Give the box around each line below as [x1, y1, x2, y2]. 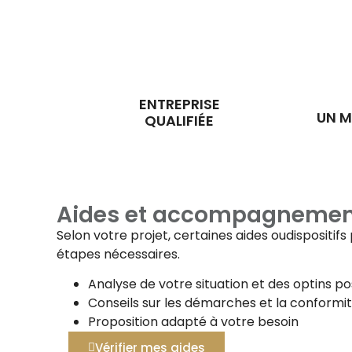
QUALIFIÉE [145, 110, 214, 130]
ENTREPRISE [138, 93, 220, 114]
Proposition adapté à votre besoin [88, 312, 299, 331]
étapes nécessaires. [57, 244, 180, 263]
